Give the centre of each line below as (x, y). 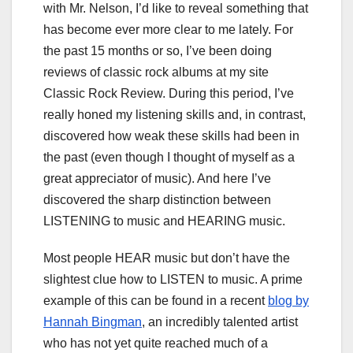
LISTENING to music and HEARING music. (164, 221)
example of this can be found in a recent (156, 301)
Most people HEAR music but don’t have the (167, 258)
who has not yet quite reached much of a (156, 344)
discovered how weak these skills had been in (171, 136)
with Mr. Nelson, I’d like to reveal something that (176, 9)
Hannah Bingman (93, 322)
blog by (288, 301)
